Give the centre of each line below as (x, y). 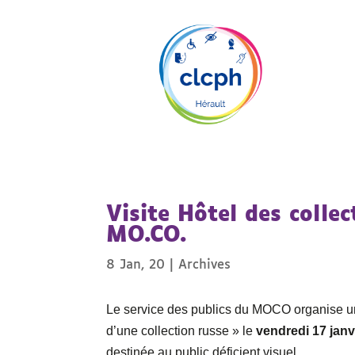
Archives (205, 265)
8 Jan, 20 (136, 265)
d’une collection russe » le (180, 331)
